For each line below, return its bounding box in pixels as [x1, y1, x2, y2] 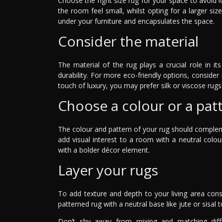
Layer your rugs [58, 160, 158, 179]
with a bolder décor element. [58, 145, 150, 155]
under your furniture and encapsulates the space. [58, 16, 215, 26]
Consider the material [58, 31, 199, 51]
